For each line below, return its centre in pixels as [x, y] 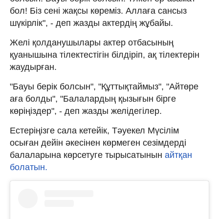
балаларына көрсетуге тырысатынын [87, 155]
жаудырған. [33, 67]
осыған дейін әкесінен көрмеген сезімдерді [98, 142]
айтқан [178, 155]
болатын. [29, 167]
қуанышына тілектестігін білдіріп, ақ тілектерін [105, 55]
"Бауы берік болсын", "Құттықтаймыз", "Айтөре [104, 86]
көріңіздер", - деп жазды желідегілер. [86, 111]
